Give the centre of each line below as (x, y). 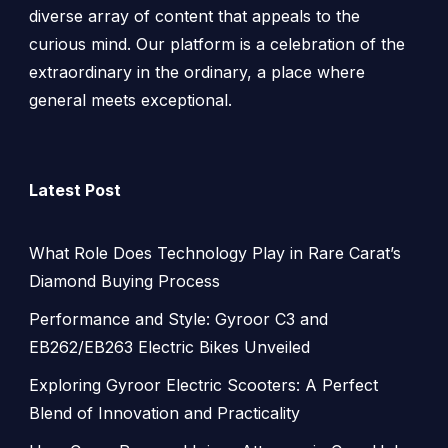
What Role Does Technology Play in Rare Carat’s (215, 252)
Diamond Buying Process (124, 280)
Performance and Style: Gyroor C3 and (178, 318)
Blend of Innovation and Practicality (164, 412)
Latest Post (75, 189)
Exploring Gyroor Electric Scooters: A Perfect (203, 384)
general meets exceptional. (130, 100)
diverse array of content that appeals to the (194, 16)
